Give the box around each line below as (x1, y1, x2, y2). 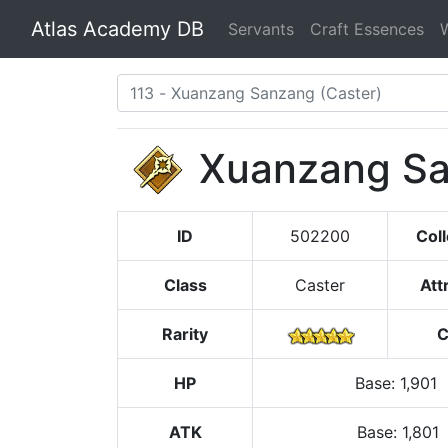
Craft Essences (310, 19, 424, 39)
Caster (295, 275, 345, 295)
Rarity (162, 324, 208, 344)
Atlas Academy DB (31, 17, 204, 41)
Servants (228, 19, 294, 39)
